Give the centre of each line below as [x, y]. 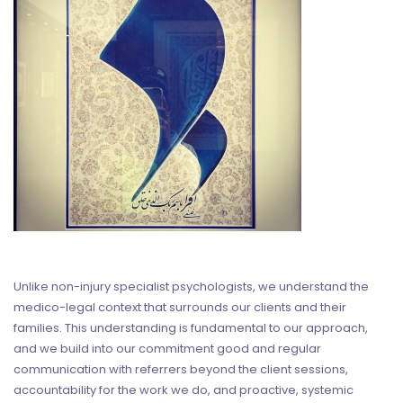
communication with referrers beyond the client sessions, [181, 369]
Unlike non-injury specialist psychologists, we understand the [191, 286]
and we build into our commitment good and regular [167, 348]
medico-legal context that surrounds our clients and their [180, 307]
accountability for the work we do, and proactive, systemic [184, 390]
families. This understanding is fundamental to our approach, [191, 327]
